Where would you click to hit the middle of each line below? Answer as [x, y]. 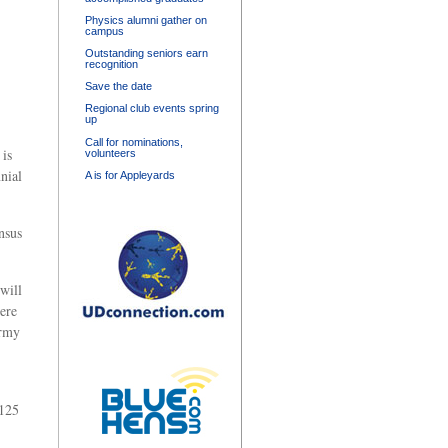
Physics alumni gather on [146, 19]
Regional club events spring [152, 108]
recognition [111, 64]
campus [104, 30]
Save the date [118, 86]
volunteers [110, 152]
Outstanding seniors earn [146, 53]
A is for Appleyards [130, 174]
